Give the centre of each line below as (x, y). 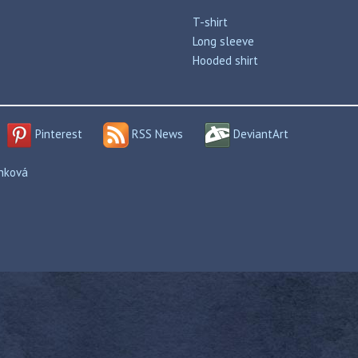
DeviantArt (259, 133)
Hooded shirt (225, 60)
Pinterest (57, 133)
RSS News (156, 133)
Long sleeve (223, 41)
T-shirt (210, 22)
